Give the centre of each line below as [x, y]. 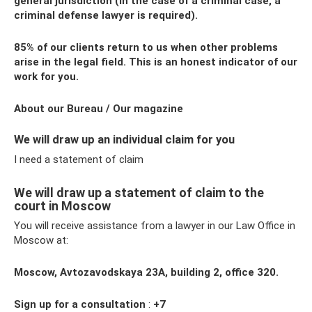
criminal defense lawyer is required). [106, 16]
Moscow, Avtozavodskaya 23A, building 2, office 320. [146, 272]
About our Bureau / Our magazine [99, 109]
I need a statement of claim [79, 159]
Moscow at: [41, 240]
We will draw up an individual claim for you [124, 140]
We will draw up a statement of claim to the [139, 192]
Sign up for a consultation [80, 304]
